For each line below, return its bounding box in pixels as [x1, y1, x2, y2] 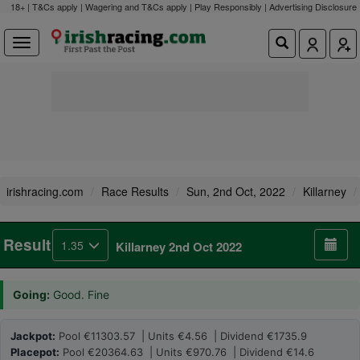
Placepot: [10, 346, 59, 358]
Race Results [101, 183, 169, 199]
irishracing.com [6, 183, 84, 199]
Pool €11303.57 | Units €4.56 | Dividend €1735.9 [55, 329, 307, 342]
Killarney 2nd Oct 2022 [116, 238, 242, 256]
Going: [13, 288, 50, 301]
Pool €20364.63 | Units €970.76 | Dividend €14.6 [59, 346, 314, 358]
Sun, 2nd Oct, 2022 [186, 183, 285, 199]
